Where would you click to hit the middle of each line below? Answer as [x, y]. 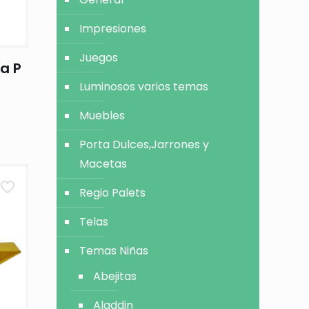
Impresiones [113, 29]
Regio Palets [113, 193]
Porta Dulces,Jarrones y [144, 144]
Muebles [102, 116]
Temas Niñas [114, 251]
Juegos [99, 58]
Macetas [103, 164]
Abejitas [115, 276]
